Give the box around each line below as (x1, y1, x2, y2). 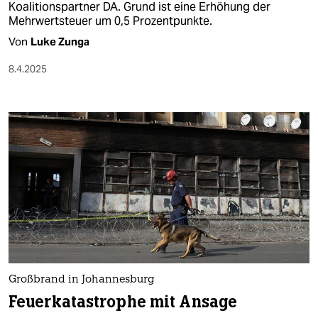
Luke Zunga (31, 35, 89, 49)
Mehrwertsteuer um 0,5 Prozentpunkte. (9, 13, 212, 29)
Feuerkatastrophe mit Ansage (9, 291, 238, 312)
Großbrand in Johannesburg (9, 274, 155, 285)
